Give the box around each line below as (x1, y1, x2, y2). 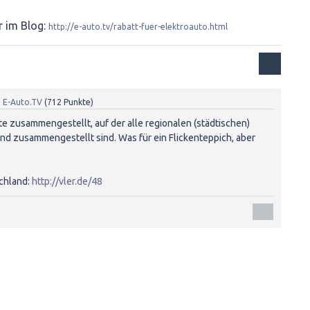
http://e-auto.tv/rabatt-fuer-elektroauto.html (48, 22, 228, 31)
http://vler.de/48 (32, 176, 102, 187)
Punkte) (62, 98, 93, 107)
